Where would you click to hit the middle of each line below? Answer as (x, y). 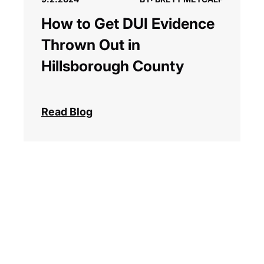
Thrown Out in (91, 45)
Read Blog (67, 112)
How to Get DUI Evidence (128, 24)
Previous (237, 231)
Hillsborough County (113, 66)
